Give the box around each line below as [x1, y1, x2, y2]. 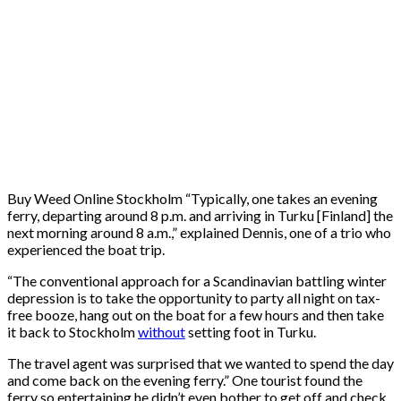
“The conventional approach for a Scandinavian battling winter [7, 271, 387, 289]
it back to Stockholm [7, 322, 138, 340]
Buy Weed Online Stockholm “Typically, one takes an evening [7, 189, 378, 207]
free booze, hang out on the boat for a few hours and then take [7, 305, 384, 323]
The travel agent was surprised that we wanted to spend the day [7, 354, 394, 371]
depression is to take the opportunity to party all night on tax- [7, 288, 380, 306]
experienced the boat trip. [7, 240, 165, 258]
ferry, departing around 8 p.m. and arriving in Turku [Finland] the [7, 206, 393, 224]
